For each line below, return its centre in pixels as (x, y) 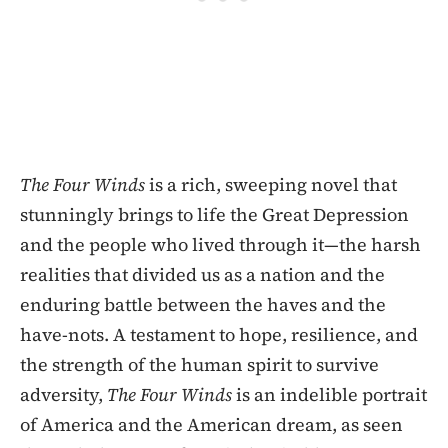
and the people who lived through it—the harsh (220, 244)
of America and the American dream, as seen (211, 424)
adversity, (63, 394)
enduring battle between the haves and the (203, 304)
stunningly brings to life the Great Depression (214, 214)
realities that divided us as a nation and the (202, 274)
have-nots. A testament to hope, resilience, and (219, 334)
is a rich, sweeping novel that (271, 184)
